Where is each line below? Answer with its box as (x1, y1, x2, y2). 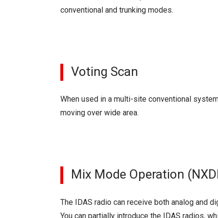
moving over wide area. (60, 108, 139, 118)
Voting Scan (71, 64, 138, 79)
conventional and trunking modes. (60, 5, 173, 15)
